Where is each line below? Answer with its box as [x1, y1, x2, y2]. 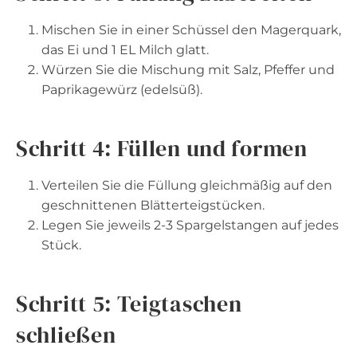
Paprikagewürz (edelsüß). [41, 81, 202, 97]
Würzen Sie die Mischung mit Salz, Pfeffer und [41, 61, 335, 77]
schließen [16, 319, 116, 350]
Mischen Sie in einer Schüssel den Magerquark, [41, 22, 341, 37]
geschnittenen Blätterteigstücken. [41, 197, 265, 213]
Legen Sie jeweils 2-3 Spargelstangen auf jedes [41, 217, 339, 233]
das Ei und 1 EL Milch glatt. [41, 41, 209, 57]
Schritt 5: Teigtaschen [16, 288, 242, 319]
